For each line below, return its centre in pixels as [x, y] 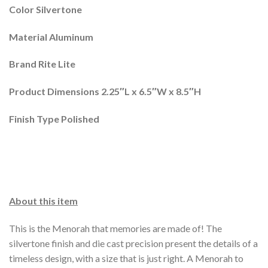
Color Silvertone [45, 9]
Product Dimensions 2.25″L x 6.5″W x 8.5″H [105, 92]
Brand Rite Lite [42, 64]
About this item [43, 201]
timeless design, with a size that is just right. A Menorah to [126, 258]
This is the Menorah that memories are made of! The [115, 229]
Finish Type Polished [54, 118]
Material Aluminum [51, 36]
